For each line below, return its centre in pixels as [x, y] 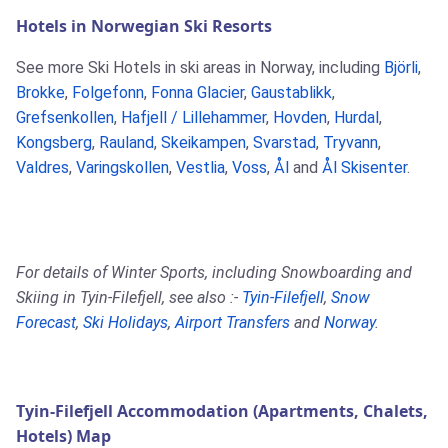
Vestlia [200, 168]
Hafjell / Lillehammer [193, 118]
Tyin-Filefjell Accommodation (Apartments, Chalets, [222, 411]
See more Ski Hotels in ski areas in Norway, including [200, 68]
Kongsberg [54, 143]
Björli [401, 68]
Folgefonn [108, 93]
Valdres [42, 168]
